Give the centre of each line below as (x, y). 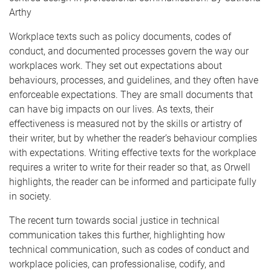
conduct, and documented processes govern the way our (129, 51)
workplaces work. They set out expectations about (116, 66)
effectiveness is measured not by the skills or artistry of (126, 124)
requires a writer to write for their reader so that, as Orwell (130, 168)
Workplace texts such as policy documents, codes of (120, 37)
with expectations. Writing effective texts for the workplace (132, 153)
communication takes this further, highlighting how (117, 235)
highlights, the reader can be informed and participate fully (133, 182)
